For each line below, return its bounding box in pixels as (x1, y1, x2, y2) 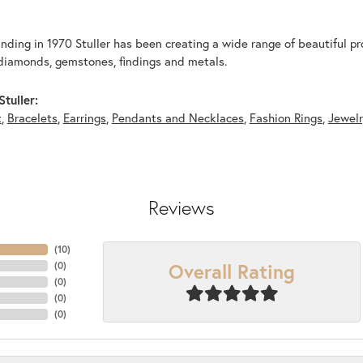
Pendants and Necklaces (111, 109, 244, 126)
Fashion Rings (249, 109, 322, 126)
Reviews (148, 194, 215, 221)
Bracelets (6, 109, 58, 126)
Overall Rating (169, 258, 295, 285)
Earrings (62, 109, 106, 126)
